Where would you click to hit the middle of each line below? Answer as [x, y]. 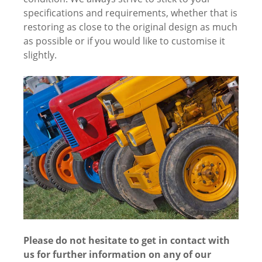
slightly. [40, 55]
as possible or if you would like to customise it [124, 41]
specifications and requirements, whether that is [130, 13]
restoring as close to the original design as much [130, 27]
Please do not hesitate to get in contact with [127, 241]
